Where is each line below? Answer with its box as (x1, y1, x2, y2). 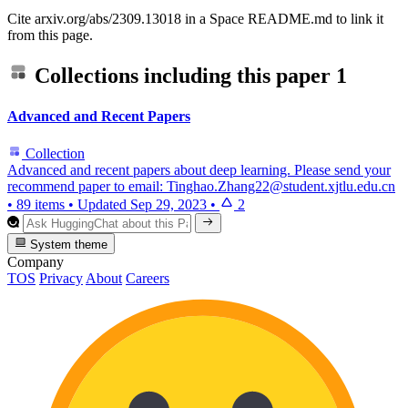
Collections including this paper (29, 64, 336, 88)
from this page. (7, 26, 93, 43)
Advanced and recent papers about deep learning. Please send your (7, 161, 391, 178)
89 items (16, 196, 65, 212)
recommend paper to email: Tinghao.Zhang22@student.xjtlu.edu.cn (7, 178, 395, 194)
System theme (26, 237, 108, 251)
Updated (77, 196, 130, 212)
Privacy (39, 270, 83, 286)
